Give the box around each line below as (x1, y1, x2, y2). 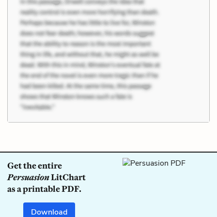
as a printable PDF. (7, 183, 81, 194)
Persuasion (7, 171, 49, 183)
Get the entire (7, 160, 62, 171)
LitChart (49, 171, 86, 183)
